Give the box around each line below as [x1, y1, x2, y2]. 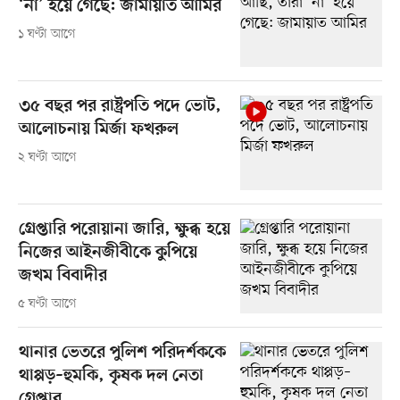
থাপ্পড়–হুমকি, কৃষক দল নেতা [18, 366, 204, 387]
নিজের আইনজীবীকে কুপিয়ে [18, 243, 197, 264]
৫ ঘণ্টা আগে [17, 296, 77, 313]
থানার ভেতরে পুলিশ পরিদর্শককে [18, 343, 226, 364]
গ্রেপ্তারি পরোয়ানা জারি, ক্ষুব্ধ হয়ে [18, 220, 230, 241]
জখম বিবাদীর [18, 266, 107, 287]
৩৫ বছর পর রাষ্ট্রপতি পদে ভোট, [18, 96, 221, 118]
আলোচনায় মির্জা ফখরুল [18, 120, 179, 141]
